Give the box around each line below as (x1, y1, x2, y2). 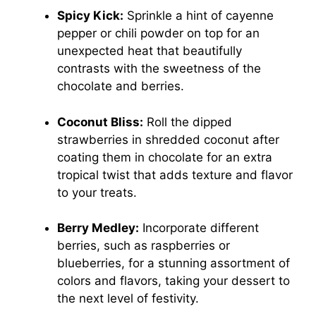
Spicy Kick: (57, 8, 123, 23)
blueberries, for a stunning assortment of (57, 256, 290, 271)
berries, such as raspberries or (57, 238, 230, 253)
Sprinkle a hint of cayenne (123, 8, 274, 23)
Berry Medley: (57, 221, 139, 236)
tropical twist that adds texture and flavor (57, 167, 293, 182)
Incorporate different (139, 221, 259, 236)
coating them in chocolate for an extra (57, 150, 272, 164)
